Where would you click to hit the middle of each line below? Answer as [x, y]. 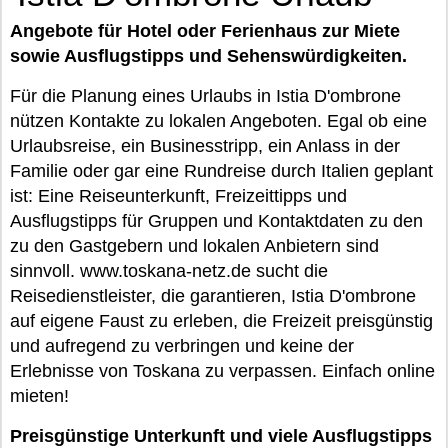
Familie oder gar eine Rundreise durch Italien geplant [221, 171]
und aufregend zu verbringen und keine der [182, 346]
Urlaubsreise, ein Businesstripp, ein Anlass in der [205, 146]
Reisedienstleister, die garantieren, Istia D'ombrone [213, 296]
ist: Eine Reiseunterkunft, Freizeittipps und [178, 196]
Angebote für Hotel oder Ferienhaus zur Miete [205, 31]
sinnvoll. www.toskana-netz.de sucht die [169, 271]
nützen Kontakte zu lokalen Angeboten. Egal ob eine [218, 121]
